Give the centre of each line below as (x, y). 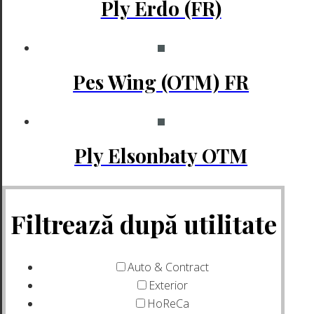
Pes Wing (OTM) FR (161, 81)
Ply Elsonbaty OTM (161, 155)
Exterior (168, 285)
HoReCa (168, 303)
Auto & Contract (168, 267)
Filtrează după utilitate (143, 224)
